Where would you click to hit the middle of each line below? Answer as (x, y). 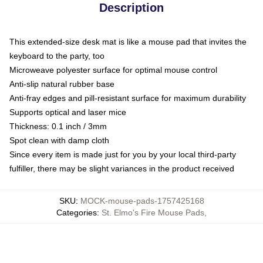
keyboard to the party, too (57, 56)
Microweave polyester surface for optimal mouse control (113, 70)
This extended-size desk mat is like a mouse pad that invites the (128, 42)
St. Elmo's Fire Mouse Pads (153, 213)
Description (131, 8)
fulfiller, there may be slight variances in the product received (122, 168)
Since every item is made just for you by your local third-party (123, 154)
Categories (77, 213)
